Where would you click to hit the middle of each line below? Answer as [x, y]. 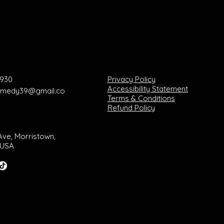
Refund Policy [131, 108]
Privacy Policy [131, 79]
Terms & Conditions [141, 98]
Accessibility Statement [148, 89]
